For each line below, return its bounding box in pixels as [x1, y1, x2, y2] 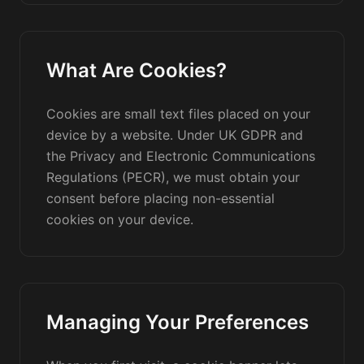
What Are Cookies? [46, 58, 227, 82]
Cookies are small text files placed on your [46, 106, 310, 122]
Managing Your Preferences [46, 310, 309, 334]
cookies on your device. [46, 211, 193, 227]
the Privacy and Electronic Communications [46, 148, 315, 164]
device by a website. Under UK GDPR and [46, 127, 303, 143]
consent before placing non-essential [46, 190, 275, 206]
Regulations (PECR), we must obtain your [46, 169, 300, 185]
